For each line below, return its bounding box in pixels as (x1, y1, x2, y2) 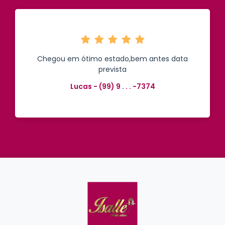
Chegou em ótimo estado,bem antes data (37, 54, 188, 64)
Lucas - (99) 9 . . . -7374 (70, 81, 155, 91)
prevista (98, 64, 127, 74)
